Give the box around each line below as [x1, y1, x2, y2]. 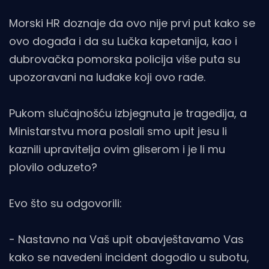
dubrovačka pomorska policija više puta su [9, 51, 240, 67]
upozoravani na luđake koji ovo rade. [9, 69, 205, 85]
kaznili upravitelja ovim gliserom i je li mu [9, 141, 225, 157]
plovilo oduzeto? [9, 159, 97, 175]
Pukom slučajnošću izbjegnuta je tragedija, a [9, 105, 247, 121]
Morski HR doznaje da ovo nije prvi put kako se [9, 15, 255, 31]
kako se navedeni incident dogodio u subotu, [9, 249, 249, 265]
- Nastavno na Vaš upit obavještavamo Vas [9, 231, 244, 247]
